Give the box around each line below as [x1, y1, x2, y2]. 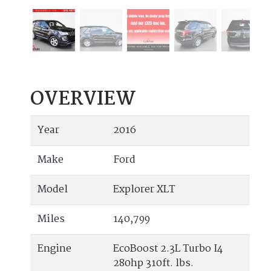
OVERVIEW [30, 84, 136, 116]
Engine [38, 241, 71, 258]
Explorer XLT [113, 181, 175, 198]
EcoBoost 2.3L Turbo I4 [113, 241, 223, 258]
